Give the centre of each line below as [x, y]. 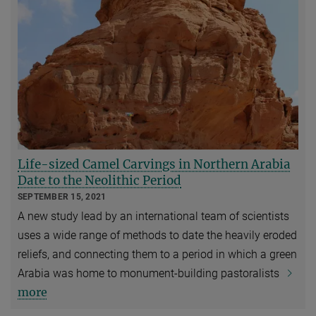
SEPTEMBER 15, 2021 [62, 196]
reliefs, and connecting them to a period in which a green [157, 254]
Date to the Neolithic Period [99, 180]
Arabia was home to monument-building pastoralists [150, 273]
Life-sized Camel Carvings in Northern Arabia [154, 164]
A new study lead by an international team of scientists [153, 216]
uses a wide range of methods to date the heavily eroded [157, 235]
